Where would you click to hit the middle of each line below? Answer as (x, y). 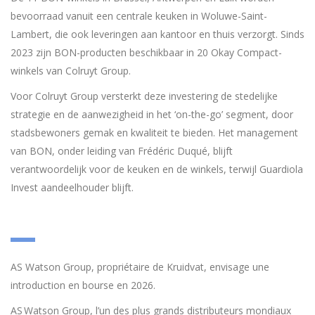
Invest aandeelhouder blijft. (72, 187)
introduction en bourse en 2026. (83, 285)
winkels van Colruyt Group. (71, 71)
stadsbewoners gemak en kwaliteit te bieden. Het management (154, 133)
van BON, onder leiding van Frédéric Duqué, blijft (122, 151)
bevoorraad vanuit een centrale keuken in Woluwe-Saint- (139, 16)
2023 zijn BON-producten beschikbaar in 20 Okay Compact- (146, 52)
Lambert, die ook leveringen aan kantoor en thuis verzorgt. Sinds (157, 34)
